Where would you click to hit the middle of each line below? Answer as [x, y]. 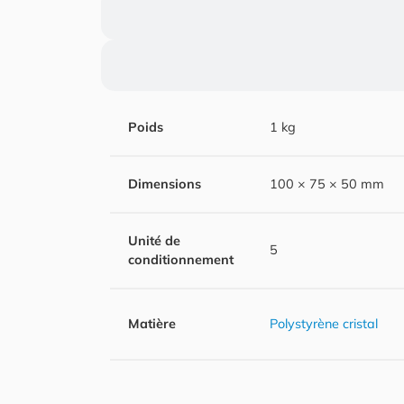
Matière [152, 324]
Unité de [154, 241]
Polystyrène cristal [324, 324]
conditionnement [181, 260]
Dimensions [165, 184]
